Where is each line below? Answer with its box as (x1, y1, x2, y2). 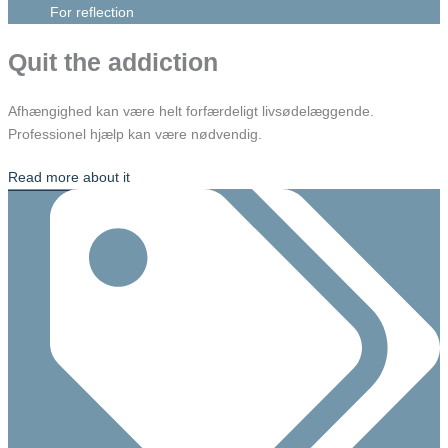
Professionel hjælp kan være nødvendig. (7, 126, 262, 143)
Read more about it (7, 169, 130, 186)
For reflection (49, 4, 134, 21)
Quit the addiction (7, 48, 218, 77)
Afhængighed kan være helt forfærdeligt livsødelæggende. (7, 103, 374, 120)
